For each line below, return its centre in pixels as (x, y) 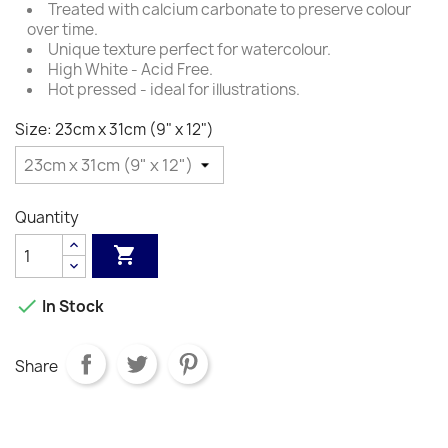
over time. (62, 29)
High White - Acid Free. (130, 69)
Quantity (47, 217)
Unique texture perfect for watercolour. (189, 49)
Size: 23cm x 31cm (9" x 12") (114, 129)
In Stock (71, 307)
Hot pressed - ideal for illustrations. (174, 89)
